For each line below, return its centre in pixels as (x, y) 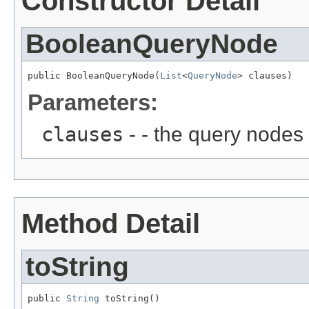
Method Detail (111, 224)
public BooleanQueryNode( (94, 76)
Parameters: (93, 103)
